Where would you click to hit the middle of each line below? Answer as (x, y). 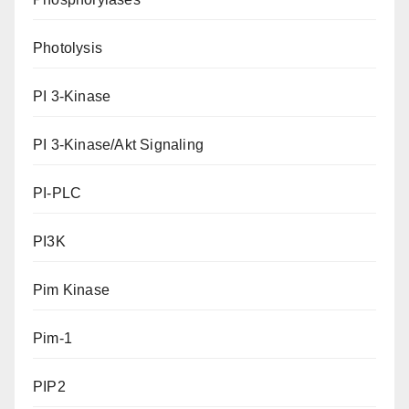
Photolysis (68, 48)
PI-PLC (58, 193)
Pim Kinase (71, 290)
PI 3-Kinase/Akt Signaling (118, 145)
